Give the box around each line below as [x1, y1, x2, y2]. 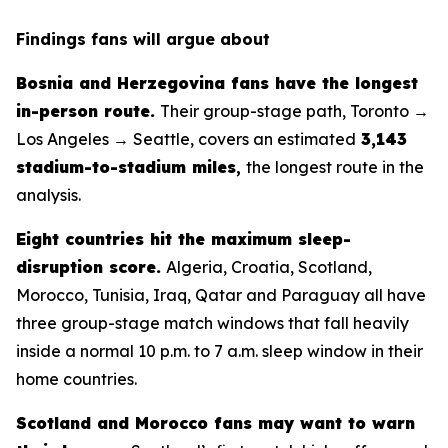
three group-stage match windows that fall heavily [16, 313, 409, 333]
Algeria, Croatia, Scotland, [166, 257, 372, 277]
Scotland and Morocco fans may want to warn [16, 413, 415, 433]
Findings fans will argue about [16, 29, 270, 49]
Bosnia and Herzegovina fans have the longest [16, 73, 418, 93]
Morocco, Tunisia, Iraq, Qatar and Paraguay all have [16, 285, 426, 305]
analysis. [16, 185, 81, 205]
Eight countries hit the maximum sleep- [16, 229, 351, 249]
